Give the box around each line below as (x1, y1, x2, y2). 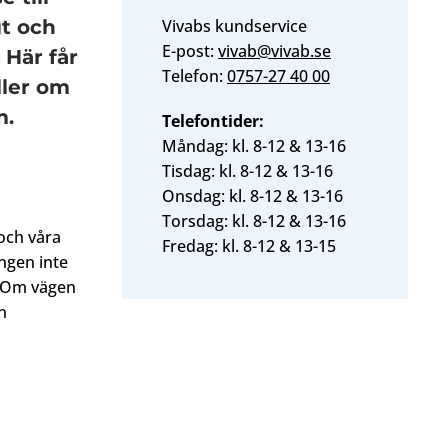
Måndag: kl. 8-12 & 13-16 (162, 135, 346, 157)
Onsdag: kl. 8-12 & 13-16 (162, 185, 343, 207)
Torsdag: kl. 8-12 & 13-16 (162, 210, 346, 232)
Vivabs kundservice (162, 15, 307, 37)
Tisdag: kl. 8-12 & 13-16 (162, 160, 333, 182)
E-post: (162, 40, 218, 62)
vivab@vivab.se (218, 40, 331, 62)
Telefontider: (162, 110, 264, 132)
